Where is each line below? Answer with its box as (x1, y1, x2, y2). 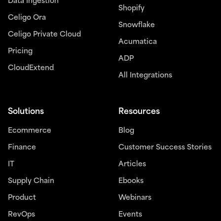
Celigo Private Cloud (8, 31, 81, 39)
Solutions (8, 108, 44, 116)
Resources (118, 108, 160, 116)
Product (8, 194, 36, 202)
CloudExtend (8, 65, 54, 73)
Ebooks (118, 178, 144, 185)
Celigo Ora (8, 14, 46, 22)
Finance (8, 144, 36, 152)
